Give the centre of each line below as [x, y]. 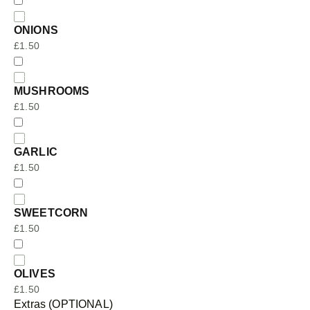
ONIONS [36, 30]
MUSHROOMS [52, 91]
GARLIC [36, 152]
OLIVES [35, 274]
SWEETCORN [51, 213]
